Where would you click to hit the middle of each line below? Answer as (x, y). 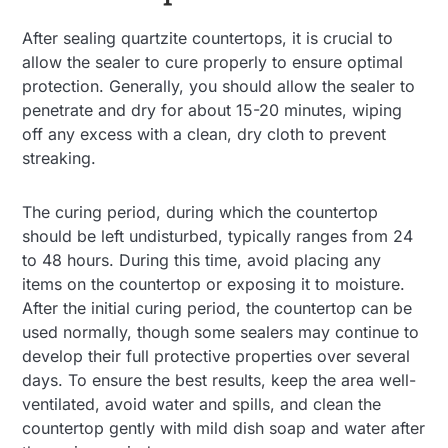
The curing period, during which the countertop (200, 211)
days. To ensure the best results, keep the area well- (219, 379)
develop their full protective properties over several (216, 355)
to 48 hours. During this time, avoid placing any (202, 259)
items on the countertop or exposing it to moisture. (214, 283)
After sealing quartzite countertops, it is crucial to (208, 37)
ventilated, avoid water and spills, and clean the (202, 403)
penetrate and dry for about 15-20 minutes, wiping (212, 109)
